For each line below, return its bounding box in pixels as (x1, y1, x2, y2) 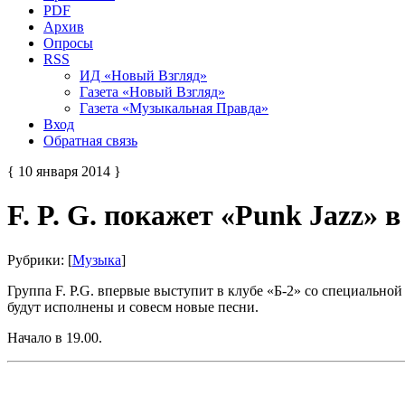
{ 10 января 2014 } (7, 163, 121, 179)
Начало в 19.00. (7, 329, 102, 345)
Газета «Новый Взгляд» (80, 83, 225, 99)
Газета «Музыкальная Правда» (80, 99, 268, 116)
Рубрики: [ (7, 251, 72, 268)
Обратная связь (43, 132, 137, 148)
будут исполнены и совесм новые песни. (7, 298, 259, 315)
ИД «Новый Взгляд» (80, 67, 207, 83)
